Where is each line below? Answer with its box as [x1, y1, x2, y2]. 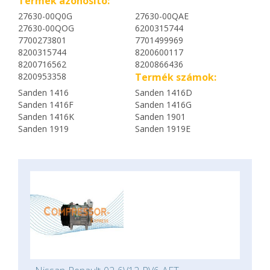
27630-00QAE [135, 10, 189, 22]
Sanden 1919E [135, 123, 190, 134]
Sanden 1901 [135, 111, 186, 122]
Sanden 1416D [135, 87, 192, 98]
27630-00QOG [18, 22, 74, 34]
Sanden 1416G [135, 99, 192, 110]
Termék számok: [135, 71, 216, 84]
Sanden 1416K [18, 111, 74, 122]
